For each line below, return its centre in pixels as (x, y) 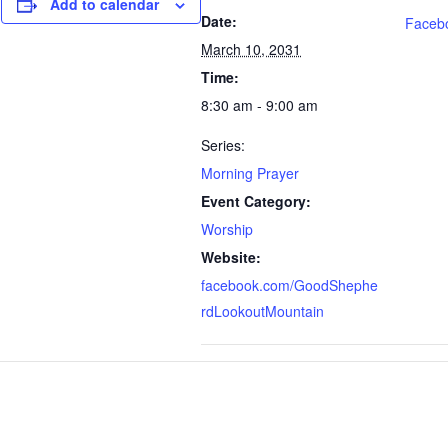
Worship (227, 229)
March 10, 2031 (251, 49)
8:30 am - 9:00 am (259, 105)
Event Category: (256, 201)
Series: (223, 145)
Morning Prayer (250, 173)
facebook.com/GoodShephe (289, 285)
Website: (231, 257)
